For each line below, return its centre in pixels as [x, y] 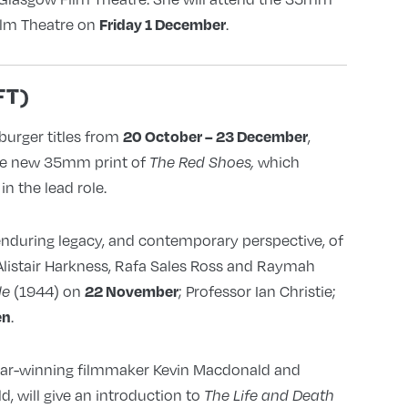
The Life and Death [269, 396]
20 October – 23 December [215, 137]
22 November [131, 291]
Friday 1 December [162, 25]
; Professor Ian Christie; [257, 291]
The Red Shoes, [203, 163]
